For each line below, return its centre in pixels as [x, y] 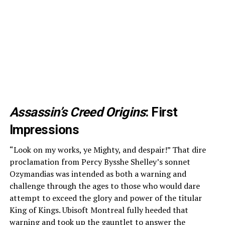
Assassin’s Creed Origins [77, 112]
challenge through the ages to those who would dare [104, 186]
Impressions [44, 129]
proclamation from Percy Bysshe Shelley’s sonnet [100, 161]
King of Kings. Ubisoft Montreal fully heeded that [99, 210]
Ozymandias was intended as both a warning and [98, 174]
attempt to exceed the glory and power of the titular [105, 198]
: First [161, 112]
